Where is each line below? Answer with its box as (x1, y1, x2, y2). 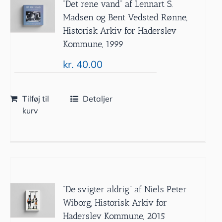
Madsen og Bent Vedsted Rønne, (63, 11, 188, 23)
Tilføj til (22, 93, 49, 104)
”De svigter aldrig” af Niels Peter (63, 183, 187, 195)
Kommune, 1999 (63, 38, 124, 50)
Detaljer (83, 93, 113, 104)
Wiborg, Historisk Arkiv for (63, 197, 167, 208)
